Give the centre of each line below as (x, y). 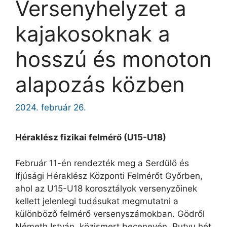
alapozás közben (100, 84)
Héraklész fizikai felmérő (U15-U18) (91, 138)
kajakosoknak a (93, 33)
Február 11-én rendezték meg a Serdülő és (102, 163)
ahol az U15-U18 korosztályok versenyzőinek (106, 188)
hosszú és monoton (113, 59)
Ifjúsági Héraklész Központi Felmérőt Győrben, (109, 176)
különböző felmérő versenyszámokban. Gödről (110, 214)
